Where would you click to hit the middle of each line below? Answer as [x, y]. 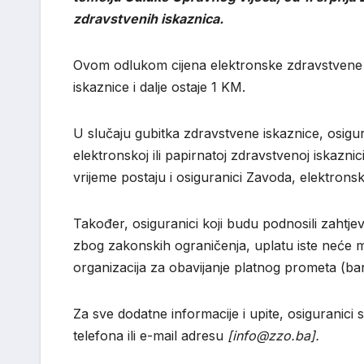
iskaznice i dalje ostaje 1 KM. [159, 87]
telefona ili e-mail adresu [150, 336]
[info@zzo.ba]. [273, 336]
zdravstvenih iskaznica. [148, 19]
